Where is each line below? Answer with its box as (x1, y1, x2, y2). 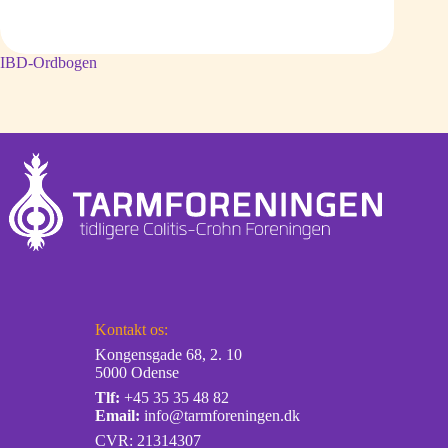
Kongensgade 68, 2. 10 (94, 346, 242, 364)
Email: (94, 407, 140, 425)
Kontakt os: (94, 321, 168, 339)
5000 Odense (94, 364, 179, 382)
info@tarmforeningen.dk (143, 407, 300, 425)
